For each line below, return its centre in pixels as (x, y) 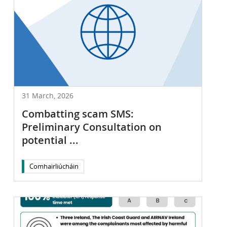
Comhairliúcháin (54, 166)
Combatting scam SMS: (78, 113)
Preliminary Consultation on (91, 127)
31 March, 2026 (47, 95)
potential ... (50, 140)
